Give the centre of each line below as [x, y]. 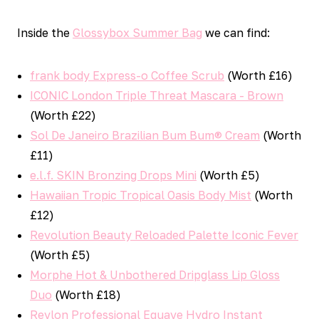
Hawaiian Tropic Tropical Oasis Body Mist [141, 195]
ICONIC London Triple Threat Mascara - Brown [157, 95]
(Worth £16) [258, 75]
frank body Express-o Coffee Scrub [127, 75]
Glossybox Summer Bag [137, 33]
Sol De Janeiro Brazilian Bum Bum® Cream [145, 135]
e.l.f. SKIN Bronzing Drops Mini [113, 175]
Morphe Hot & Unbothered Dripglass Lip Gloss [155, 275]
